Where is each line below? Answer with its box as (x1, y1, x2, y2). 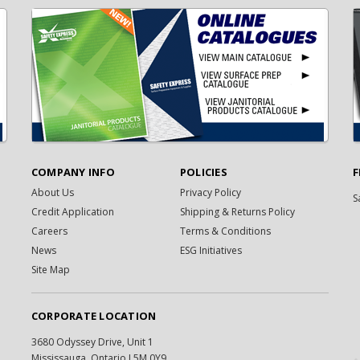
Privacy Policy (179, 185, 241, 199)
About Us (31, 185, 74, 199)
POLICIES (179, 164, 227, 179)
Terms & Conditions (179, 223, 271, 238)
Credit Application (31, 204, 114, 219)
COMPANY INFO (31, 164, 115, 179)
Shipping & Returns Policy (179, 204, 295, 219)
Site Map (31, 262, 70, 276)
